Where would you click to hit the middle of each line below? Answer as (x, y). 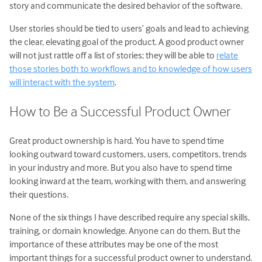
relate (227, 55)
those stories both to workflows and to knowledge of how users (131, 68)
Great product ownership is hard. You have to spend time (117, 140)
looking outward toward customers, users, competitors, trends (128, 154)
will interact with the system (62, 82)
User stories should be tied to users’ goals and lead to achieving (129, 28)
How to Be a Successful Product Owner (120, 111)
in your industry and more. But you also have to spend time (121, 167)
